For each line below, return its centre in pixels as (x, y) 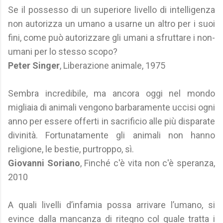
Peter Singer (34, 65)
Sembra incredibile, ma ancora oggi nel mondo (111, 93)
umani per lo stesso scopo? (63, 52)
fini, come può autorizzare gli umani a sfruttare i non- (111, 38)
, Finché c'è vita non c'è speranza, (148, 163)
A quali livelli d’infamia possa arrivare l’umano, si (111, 205)
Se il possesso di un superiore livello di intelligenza (111, 10)
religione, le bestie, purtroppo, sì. (71, 149)
